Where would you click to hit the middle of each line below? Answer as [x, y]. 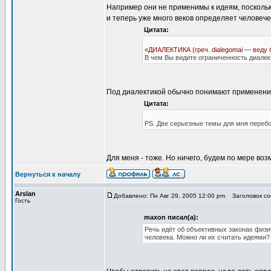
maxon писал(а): [171, 217]
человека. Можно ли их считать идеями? [207, 237]
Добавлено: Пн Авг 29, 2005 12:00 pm [169, 196]
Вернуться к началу [48, 174]
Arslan [25, 194]
